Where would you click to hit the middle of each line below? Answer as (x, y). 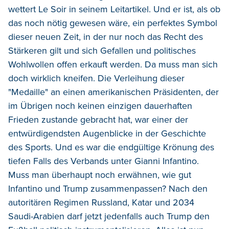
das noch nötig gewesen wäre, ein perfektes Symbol (113, 23)
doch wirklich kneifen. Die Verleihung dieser (96, 78)
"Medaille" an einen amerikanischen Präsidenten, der (113, 92)
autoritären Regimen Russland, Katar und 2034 (101, 202)
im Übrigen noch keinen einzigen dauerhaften (100, 106)
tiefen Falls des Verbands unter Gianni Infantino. (104, 161)
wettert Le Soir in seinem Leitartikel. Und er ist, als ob (114, 9)
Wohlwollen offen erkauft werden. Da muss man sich (113, 64)
